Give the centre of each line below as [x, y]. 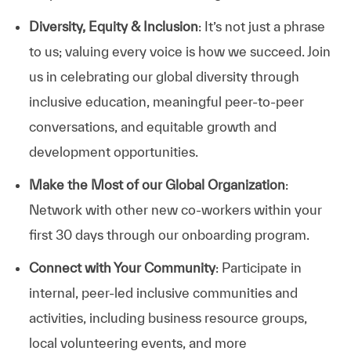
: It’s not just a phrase [261, 26]
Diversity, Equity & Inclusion [113, 26]
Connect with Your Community [122, 267]
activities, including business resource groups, [168, 317]
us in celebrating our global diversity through [164, 76]
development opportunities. [113, 151]
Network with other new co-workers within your [175, 209]
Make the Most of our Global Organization [157, 184]
